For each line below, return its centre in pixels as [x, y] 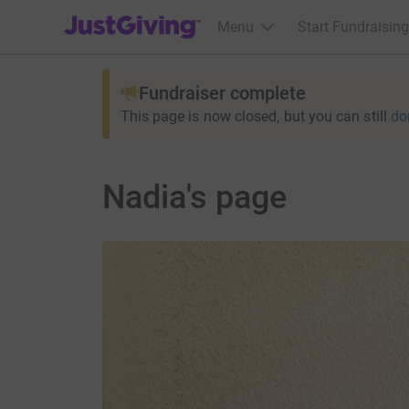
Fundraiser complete [222, 93]
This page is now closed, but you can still [253, 116]
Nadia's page [194, 197]
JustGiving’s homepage [138, 15]
